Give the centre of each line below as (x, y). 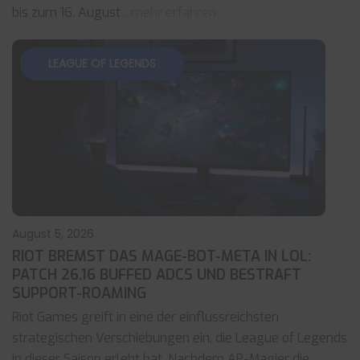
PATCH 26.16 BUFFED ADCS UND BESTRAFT (157, 275)
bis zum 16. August (66, 12)
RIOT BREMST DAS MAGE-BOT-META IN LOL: (162, 256)
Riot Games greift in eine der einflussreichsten (145, 317)
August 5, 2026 (53, 234)
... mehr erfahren (168, 12)
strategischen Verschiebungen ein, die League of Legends (180, 338)
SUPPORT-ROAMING (79, 293)
